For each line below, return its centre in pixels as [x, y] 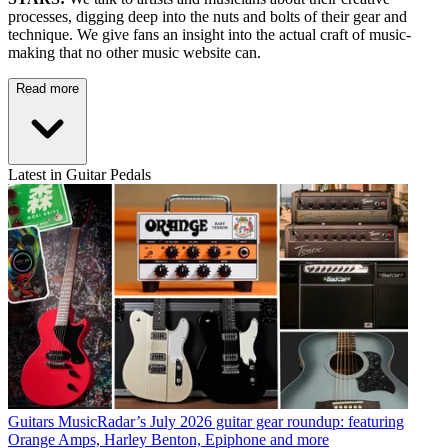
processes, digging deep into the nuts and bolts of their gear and [207, 17]
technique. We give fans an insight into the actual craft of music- [209, 35]
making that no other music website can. [134, 53]
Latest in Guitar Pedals [79, 175]
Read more [47, 89]
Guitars [31, 422]
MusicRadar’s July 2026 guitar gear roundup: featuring [231, 422]
